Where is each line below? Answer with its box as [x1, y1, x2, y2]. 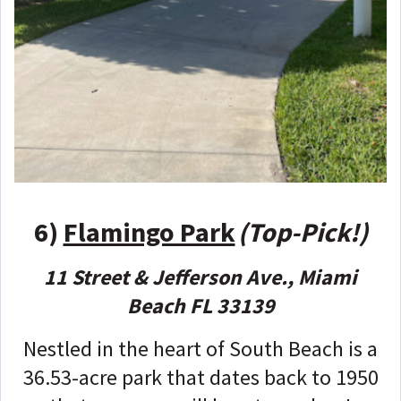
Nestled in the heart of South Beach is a [23, 334, 378, 363]
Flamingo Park [63, 214, 235, 249]
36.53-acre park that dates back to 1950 [22, 363, 379, 391]
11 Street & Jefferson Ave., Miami [44, 262, 357, 291]
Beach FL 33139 [126, 291, 275, 320]
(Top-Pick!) [237, 214, 368, 249]
